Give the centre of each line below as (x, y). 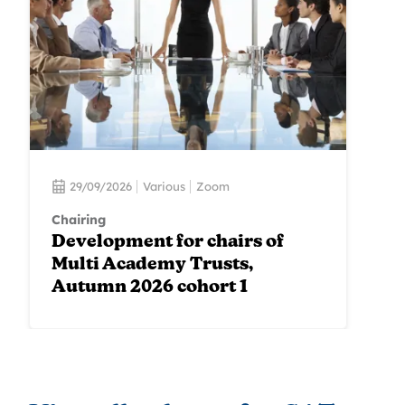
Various (164, 186)
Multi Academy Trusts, (152, 266)
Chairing (79, 220)
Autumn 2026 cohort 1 (150, 288)
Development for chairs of (168, 243)
